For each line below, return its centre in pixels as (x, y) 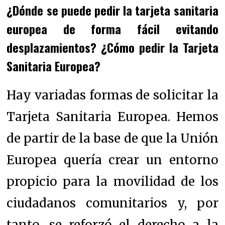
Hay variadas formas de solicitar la (113, 95)
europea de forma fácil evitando (113, 28)
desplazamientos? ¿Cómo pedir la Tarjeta (113, 47)
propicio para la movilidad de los (113, 181)
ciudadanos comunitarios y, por (113, 203)
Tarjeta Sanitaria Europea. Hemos (113, 117)
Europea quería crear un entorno (113, 160)
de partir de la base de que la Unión (113, 138)
